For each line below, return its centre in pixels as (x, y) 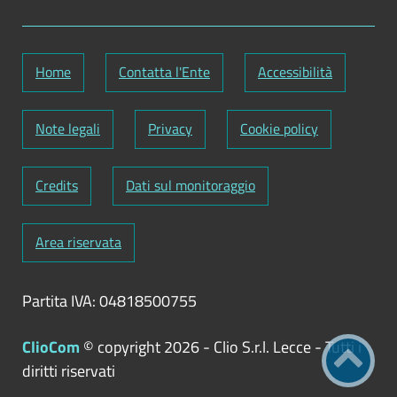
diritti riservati (69, 371)
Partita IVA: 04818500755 (109, 301)
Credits (57, 186)
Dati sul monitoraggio (191, 186)
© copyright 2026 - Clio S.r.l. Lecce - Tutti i (221, 347)
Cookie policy (279, 129)
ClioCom (51, 347)
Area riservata (78, 242)
